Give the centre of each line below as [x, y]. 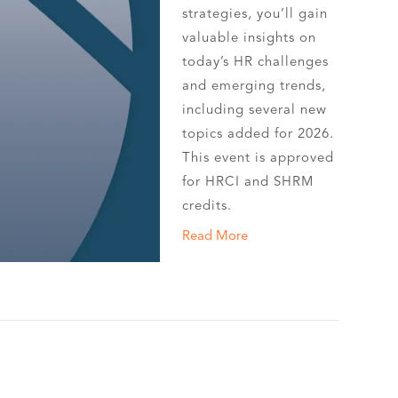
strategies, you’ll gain [255, 13]
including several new [255, 109]
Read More [215, 235]
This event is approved [259, 157]
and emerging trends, [255, 85]
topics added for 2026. [259, 133]
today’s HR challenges [256, 61]
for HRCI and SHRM [248, 181]
